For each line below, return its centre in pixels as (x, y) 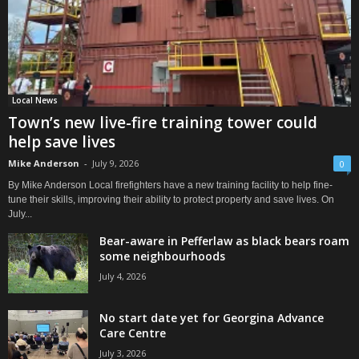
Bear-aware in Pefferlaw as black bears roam (224, 240)
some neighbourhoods (162, 256)
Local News (35, 100)
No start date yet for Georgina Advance (212, 317)
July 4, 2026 (123, 276)
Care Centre (133, 333)
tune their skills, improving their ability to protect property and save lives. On (171, 199)
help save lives (62, 141)
